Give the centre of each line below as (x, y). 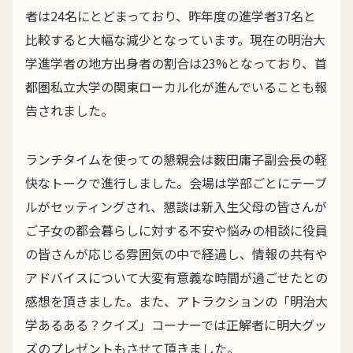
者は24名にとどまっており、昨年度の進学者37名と (171, 16)
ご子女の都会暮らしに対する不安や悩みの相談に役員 (176, 230)
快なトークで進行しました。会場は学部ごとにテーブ (176, 183)
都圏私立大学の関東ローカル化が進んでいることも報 (176, 87)
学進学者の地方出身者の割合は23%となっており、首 (176, 63)
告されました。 (69, 111)
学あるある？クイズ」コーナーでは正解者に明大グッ (176, 325)
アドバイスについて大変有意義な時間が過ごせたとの (176, 278)
